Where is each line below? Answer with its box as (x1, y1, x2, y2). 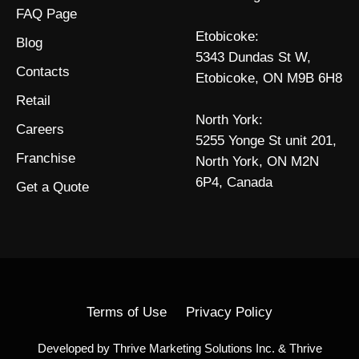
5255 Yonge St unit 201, (196, 132, 337, 148)
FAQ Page (16, 6, 77, 22)
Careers (16, 121, 64, 137)
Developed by (37, 341, 113, 355)
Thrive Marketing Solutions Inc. (112, 341, 275, 355)
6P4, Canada (196, 174, 272, 190)
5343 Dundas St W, (196, 49, 311, 65)
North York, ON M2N (196, 153, 319, 169)
